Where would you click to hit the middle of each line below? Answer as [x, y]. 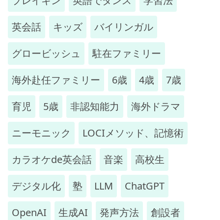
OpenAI [29, 212]
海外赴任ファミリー [56, 80]
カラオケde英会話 [52, 159]
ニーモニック [41, 133]
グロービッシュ [46, 53]
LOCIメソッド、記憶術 [133, 133]
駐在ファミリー [127, 53]
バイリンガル [124, 27]
